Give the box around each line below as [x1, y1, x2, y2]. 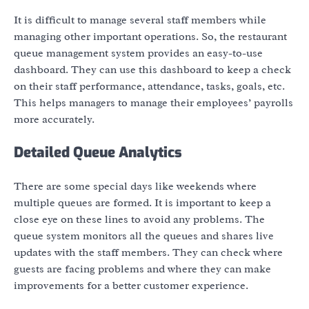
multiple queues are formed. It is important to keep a [14, 195, 271, 210]
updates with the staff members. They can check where [14, 245, 283, 259]
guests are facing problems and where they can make [14, 261, 271, 276]
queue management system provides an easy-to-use [14, 46, 263, 61]
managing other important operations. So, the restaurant [14, 30, 287, 44]
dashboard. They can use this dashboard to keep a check [14, 63, 291, 77]
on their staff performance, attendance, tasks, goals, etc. [14, 79, 285, 94]
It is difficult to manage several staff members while [14, 13, 266, 28]
